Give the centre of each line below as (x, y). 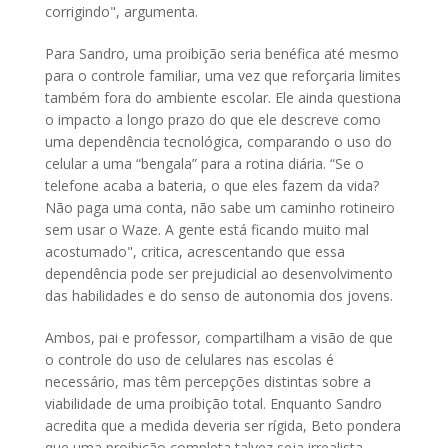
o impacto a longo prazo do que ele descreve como (213, 120)
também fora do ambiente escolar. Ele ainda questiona (223, 98)
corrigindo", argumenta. (123, 12)
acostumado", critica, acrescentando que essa (195, 252)
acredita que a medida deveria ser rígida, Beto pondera (223, 426)
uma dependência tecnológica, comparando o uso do (218, 142)
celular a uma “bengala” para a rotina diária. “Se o (204, 164)
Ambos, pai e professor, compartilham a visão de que (219, 338)
